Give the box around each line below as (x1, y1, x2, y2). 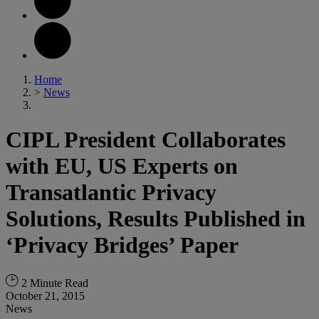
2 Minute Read (19, 276, 88, 289)
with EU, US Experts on (6, 153, 238, 179)
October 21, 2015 (6, 289, 85, 302)
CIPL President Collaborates (6, 127, 286, 153)
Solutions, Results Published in (6, 206, 305, 232)
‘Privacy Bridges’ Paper (6, 232, 239, 258)
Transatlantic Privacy (6, 179, 216, 206)
